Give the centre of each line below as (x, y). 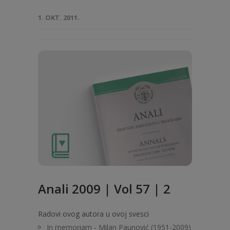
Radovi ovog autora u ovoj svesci (93, 214)
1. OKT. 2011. (59, 17)
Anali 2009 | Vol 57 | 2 (104, 189)
